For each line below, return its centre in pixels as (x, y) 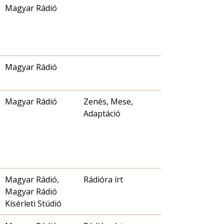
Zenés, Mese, (108, 102)
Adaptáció (102, 114)
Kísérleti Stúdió (33, 204)
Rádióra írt (103, 180)
